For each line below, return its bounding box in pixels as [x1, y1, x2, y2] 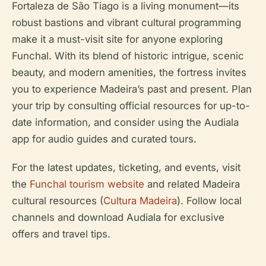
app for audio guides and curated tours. [12, 133, 197, 145]
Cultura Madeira [103, 195, 177, 207]
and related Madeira [144, 178, 240, 190]
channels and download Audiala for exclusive [12, 211, 224, 223]
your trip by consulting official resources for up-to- [12, 100, 250, 112]
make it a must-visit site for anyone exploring [12, 33, 223, 45]
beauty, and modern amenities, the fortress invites [12, 66, 246, 78]
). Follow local [177, 195, 242, 207]
